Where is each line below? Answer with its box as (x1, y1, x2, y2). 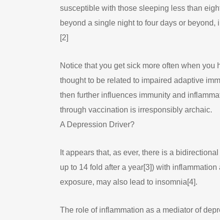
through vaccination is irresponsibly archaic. (60, 106, 212, 114)
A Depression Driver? (60, 120, 135, 129)
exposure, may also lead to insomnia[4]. (60, 178, 197, 186)
